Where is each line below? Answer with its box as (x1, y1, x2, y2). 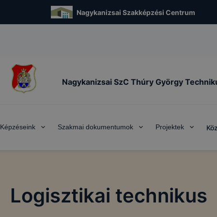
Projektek (155, 123, 184, 131)
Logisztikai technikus (10, 184, 207, 207)
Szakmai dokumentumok (57, 123, 133, 131)
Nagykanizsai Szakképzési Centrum (77, 8, 196, 16)
